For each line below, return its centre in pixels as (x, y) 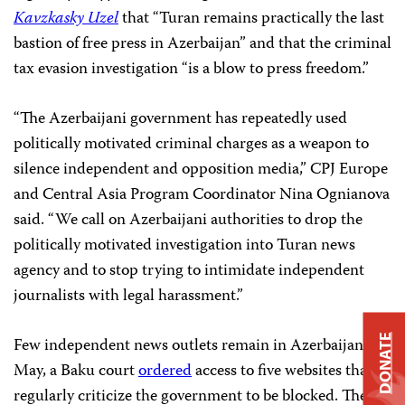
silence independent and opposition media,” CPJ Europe (201, 170)
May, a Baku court (76, 372)
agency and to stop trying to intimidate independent (189, 272)
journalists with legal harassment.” (128, 297)
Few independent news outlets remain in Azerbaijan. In (199, 347)
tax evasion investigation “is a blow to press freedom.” (191, 70)
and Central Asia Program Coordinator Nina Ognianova (202, 196)
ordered (165, 372)
